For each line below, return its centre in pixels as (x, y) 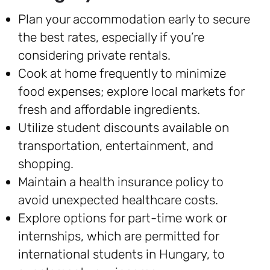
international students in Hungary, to (121, 254)
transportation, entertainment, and (116, 146)
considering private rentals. (94, 55)
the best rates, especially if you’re (111, 37)
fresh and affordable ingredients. (109, 109)
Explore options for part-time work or (122, 218)
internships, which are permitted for (118, 236)
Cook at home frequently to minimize (122, 73)
